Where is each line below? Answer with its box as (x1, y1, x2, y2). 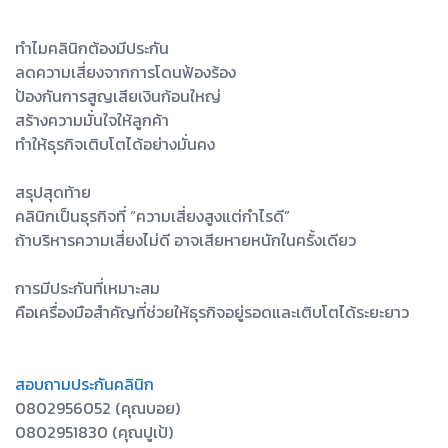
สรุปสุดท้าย (15, 180, 91, 205)
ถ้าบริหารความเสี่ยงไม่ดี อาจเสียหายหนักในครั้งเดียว (15, 228, 356, 253)
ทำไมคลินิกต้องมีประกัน (15, 36, 169, 61)
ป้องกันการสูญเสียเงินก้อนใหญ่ (15, 84, 221, 109)
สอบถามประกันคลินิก (15, 372, 154, 397)
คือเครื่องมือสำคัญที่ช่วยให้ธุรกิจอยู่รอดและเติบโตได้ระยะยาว (15, 300, 409, 325)
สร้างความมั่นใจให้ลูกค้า (15, 108, 169, 133)
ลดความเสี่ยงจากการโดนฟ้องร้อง (15, 60, 236, 85)
